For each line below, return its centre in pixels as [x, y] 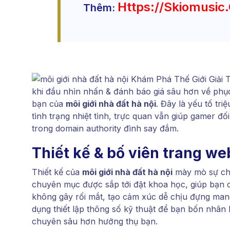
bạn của [49, 104]
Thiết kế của [57, 172]
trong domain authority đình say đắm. [105, 128]
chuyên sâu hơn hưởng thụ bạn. [95, 221]
